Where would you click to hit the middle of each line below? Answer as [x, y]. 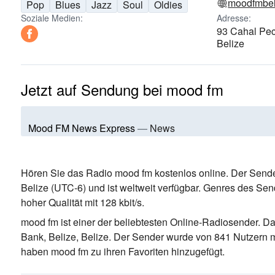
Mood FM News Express [82, 128]
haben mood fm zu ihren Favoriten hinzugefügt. [123, 251]
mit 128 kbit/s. [113, 202]
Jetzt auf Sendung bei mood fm [122, 89]
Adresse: [234, 18]
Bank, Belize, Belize [65, 237]
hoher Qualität [52, 202]
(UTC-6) [67, 188]
